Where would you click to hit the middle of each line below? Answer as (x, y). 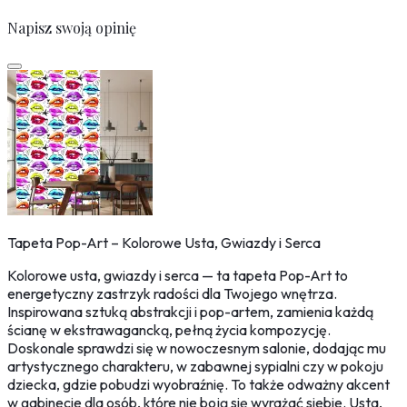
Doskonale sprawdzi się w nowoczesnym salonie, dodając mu (197, 348)
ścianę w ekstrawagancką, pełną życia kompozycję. (169, 330)
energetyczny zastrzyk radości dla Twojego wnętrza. (172, 294)
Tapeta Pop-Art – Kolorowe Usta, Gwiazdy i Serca (164, 243)
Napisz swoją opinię (72, 28)
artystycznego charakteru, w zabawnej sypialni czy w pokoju (195, 367)
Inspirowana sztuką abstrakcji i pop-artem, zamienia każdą (190, 312)
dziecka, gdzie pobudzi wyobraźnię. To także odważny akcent (199, 385)
